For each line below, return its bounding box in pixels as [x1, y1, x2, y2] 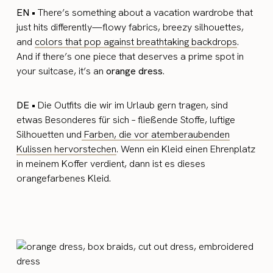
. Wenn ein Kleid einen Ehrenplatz [116, 143, 256, 155]
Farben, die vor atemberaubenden [82, 128, 230, 141]
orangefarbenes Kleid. [16, 172, 112, 185]
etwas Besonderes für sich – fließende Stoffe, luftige [16, 113, 236, 126]
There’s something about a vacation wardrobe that [35, 6, 253, 19]
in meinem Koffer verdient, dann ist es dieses [16, 157, 206, 170]
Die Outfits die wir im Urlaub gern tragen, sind [35, 99, 229, 112]
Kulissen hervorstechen [16, 143, 117, 155]
